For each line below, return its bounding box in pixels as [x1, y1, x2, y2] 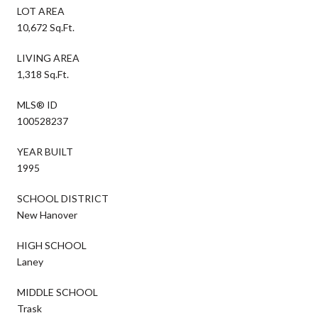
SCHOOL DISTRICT [17, 192, 109, 204]
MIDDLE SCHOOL [17, 285, 98, 298]
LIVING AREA [17, 51, 79, 64]
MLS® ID [17, 98, 57, 111]
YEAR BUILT [17, 145, 73, 158]
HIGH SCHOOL [17, 238, 87, 251]
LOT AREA [17, 4, 65, 17]
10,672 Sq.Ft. [17, 21, 75, 33]
